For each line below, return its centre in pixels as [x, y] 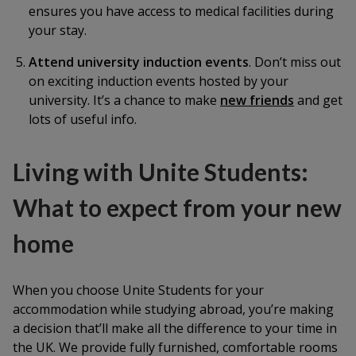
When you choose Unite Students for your [138, 290]
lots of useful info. [83, 119]
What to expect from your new [177, 207]
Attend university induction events [139, 62]
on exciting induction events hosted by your [159, 81]
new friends [257, 100]
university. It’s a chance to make [124, 100]
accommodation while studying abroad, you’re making [173, 309]
